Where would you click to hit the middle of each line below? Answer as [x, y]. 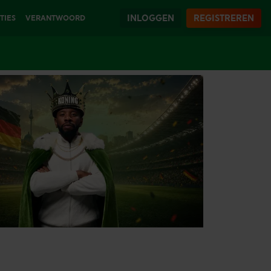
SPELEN [39, 54]
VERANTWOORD [55, 18]
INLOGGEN [151, 18]
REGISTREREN [224, 18]
